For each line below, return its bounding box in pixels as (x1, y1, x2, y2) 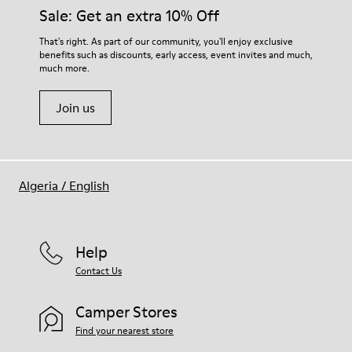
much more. (39, 61, 90, 75)
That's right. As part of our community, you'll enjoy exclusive (39, 35, 293, 48)
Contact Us (75, 264, 122, 277)
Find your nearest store (75, 324, 174, 337)
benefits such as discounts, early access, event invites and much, (39, 48, 313, 61)
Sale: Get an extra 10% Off (39, 5, 219, 27)
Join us (56, 99, 95, 116)
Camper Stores (75, 301, 178, 323)
